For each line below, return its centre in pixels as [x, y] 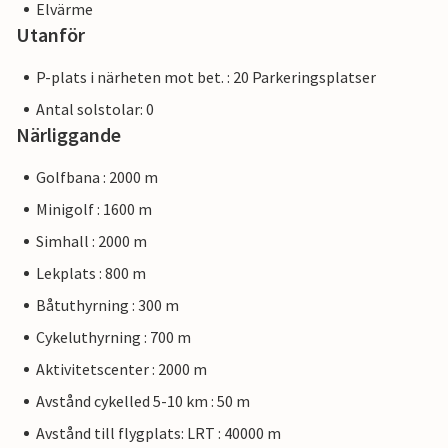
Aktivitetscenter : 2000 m [121, 369]
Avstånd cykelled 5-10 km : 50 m [143, 401]
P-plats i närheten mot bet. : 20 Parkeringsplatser [206, 77]
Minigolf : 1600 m [94, 209]
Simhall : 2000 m [91, 241]
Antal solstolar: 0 [95, 109]
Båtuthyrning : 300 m [107, 305]
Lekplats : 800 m [91, 273]
